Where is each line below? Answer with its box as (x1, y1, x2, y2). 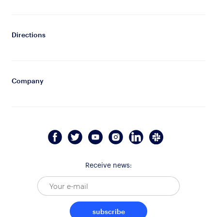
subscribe (92, 207, 125, 216)
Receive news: (85, 162, 132, 170)
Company (11, 76, 44, 85)
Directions (11, 30, 46, 39)
